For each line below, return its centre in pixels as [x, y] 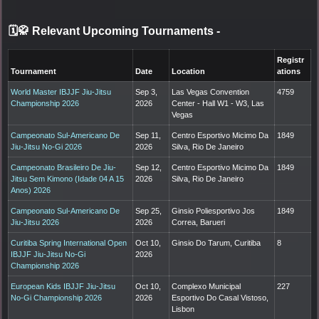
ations [289, 72]
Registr [291, 60]
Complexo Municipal [206, 287]
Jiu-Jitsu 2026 [35, 223]
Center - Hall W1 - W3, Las [218, 104]
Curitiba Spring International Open [69, 243]
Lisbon [183, 309]
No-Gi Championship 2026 [57, 298]
